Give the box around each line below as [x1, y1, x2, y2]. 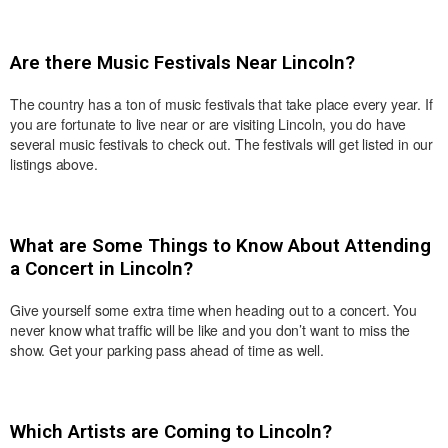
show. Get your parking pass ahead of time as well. [10, 340, 324, 361]
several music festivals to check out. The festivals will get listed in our [10, 134, 434, 155]
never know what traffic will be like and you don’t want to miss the [10, 320, 411, 341]
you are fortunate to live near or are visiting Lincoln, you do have [10, 114, 407, 135]
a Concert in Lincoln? [10, 257, 193, 281]
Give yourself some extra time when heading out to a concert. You [10, 300, 417, 321]
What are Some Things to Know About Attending [10, 234, 431, 258]
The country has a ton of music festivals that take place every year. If [10, 94, 433, 115]
